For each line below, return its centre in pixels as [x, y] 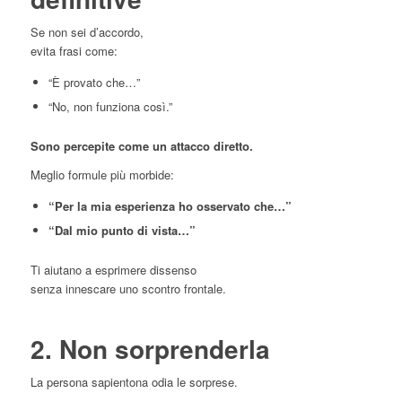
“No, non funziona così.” [110, 106]
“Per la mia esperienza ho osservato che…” [170, 205]
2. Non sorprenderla [150, 348]
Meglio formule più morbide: [102, 174]
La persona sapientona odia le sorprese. [134, 381]
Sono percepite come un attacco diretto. [141, 145]
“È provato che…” [94, 82]
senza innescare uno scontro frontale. [128, 288]
